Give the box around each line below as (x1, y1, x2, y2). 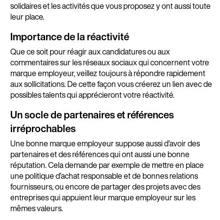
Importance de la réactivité (10, 29, 129, 44)
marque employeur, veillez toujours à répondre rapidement (10, 67, 205, 80)
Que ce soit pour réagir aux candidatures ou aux (10, 46, 170, 58)
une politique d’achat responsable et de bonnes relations (10, 170, 198, 182)
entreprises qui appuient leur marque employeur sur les (10, 192, 195, 204)
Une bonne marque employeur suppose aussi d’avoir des (10, 137, 200, 150)
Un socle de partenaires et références (10, 108, 174, 122)
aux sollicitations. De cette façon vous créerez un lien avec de (10, 78, 212, 90)
